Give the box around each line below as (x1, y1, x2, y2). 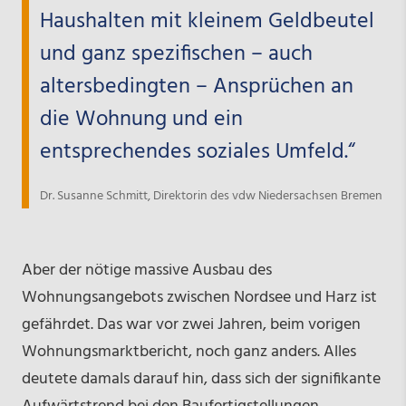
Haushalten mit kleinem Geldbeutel (39, 5, 374, 40)
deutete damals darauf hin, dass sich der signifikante (21, 366, 381, 393)
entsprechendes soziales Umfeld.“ (39, 135, 355, 170)
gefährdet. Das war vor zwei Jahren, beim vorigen (21, 312, 361, 339)
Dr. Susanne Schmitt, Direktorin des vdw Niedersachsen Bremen (39, 186, 382, 208)
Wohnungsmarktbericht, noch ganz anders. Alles (21, 339, 356, 366)
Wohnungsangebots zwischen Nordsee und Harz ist (21, 285, 377, 312)
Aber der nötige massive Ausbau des (21, 257, 272, 285)
